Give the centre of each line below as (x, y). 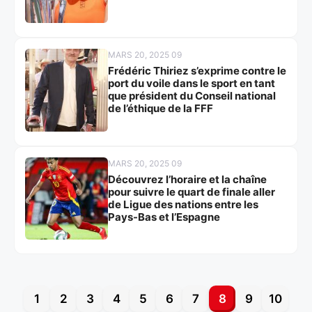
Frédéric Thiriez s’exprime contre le (197, 70)
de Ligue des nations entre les (183, 204)
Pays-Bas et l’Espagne (164, 217)
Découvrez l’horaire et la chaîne (187, 179)
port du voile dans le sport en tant (191, 83)
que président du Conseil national (192, 95)
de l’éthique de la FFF (160, 108)
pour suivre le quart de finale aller (191, 192)
